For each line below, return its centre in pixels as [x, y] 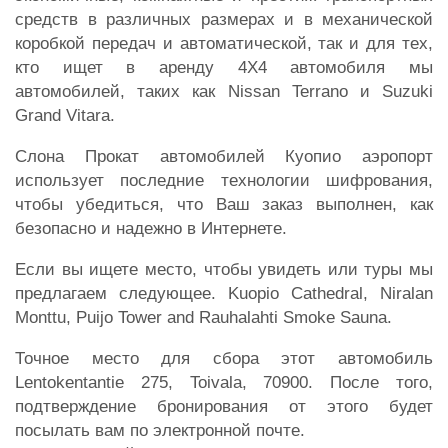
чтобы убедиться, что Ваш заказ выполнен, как [224, 204]
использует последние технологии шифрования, [224, 180]
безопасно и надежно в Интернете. [153, 228]
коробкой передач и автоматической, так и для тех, [224, 43]
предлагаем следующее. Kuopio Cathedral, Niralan [224, 293]
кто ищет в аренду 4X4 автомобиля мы [224, 67]
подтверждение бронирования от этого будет [224, 406]
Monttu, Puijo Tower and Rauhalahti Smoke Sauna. [206, 317]
